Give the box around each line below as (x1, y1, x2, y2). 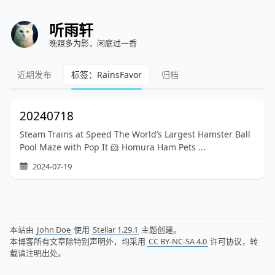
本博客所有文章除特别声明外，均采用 (10, 235, 147, 247)
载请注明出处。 (10, 247, 66, 258)
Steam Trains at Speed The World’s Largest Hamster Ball (20, 128, 250, 140)
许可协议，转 (208, 235, 258, 247)
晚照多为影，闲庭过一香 (49, 37, 137, 48)
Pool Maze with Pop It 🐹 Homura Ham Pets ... (20, 141, 206, 153)
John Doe (37, 223, 71, 235)
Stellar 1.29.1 (93, 223, 138, 235)
